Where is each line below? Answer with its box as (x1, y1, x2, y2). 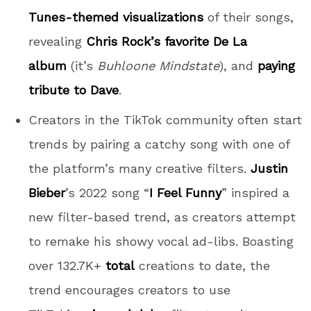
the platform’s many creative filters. (28, 160, 251, 176)
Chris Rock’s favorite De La (86, 33, 248, 49)
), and (219, 58, 258, 73)
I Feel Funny (149, 185, 222, 200)
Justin (251, 160, 289, 176)
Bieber (28, 185, 66, 200)
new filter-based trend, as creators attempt (28, 209, 296, 224)
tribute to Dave (28, 82, 119, 97)
